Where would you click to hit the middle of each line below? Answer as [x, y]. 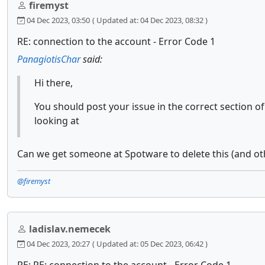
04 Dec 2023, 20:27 [57, 244]
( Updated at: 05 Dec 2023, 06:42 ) [150, 244]
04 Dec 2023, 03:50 [57, 20]
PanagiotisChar [49, 59]
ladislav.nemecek [70, 229]
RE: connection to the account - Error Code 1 [116, 42]
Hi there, [54, 83]
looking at [57, 121]
